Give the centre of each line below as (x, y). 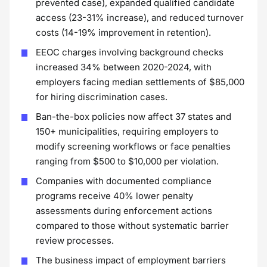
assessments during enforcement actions (124, 211)
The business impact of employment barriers (131, 260)
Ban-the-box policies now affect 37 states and (133, 117)
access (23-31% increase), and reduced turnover (140, 18)
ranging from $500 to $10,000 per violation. (127, 161)
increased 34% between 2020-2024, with (124, 67)
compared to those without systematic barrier (132, 226)
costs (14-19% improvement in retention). (123, 32)
